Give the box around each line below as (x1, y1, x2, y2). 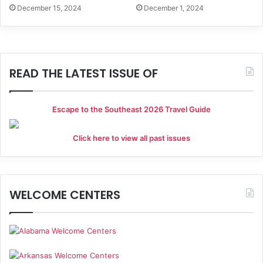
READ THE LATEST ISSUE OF (9, 65, 158, 82)
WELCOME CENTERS (9, 186, 120, 203)
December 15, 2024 (17, 3, 82, 12)
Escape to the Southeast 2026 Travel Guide (52, 104, 211, 114)
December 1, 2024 (144, 3, 204, 12)
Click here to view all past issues (73, 133, 190, 143)
